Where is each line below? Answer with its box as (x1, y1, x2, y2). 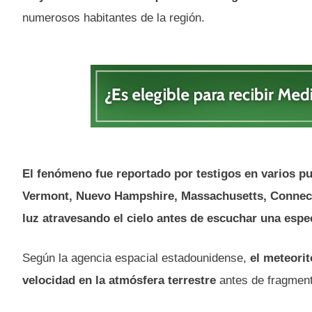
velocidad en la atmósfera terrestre (22, 274, 216, 288)
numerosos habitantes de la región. (22, 10, 205, 24)
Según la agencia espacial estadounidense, (22, 251, 247, 265)
